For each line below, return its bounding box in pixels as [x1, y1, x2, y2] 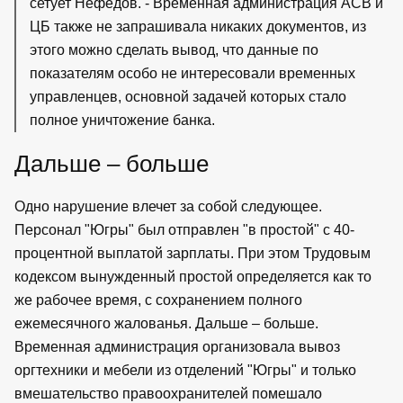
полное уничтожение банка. [30, 112, 215, 128]
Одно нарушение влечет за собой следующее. [14, 198, 322, 214]
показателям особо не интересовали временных [30, 65, 355, 81]
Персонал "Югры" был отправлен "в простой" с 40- [14, 221, 354, 237]
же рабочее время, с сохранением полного [14, 291, 302, 308]
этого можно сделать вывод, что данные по [30, 41, 318, 58]
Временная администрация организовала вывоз [14, 338, 340, 354]
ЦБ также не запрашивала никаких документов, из [30, 18, 366, 34]
